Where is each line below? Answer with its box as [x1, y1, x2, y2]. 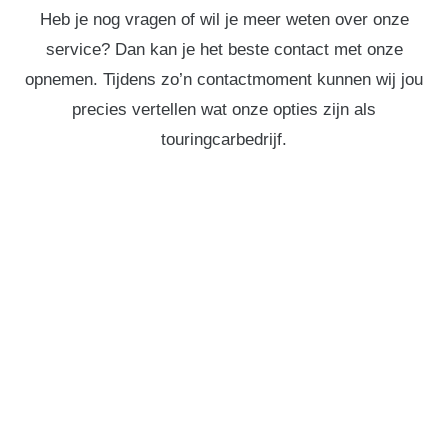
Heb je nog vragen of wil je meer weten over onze [39, 9, 409, 29]
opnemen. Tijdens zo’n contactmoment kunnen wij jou [25, 69, 423, 89]
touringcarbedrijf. [161, 129, 287, 149]
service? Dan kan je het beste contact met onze [45, 39, 403, 59]
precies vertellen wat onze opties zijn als [72, 99, 376, 119]
